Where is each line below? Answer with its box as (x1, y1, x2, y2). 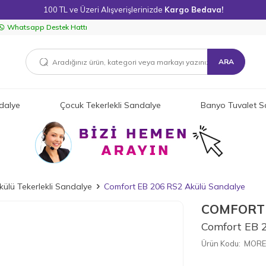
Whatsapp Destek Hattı (7, 23, 87, 31)
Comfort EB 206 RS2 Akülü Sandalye (104, 181, 245, 192)
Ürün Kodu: (201, 239, 240, 248)
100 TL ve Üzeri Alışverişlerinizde (43, 5, 164, 14)
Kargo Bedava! (164, 5, 223, 14)
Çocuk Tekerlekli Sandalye (60, 99, 161, 110)
